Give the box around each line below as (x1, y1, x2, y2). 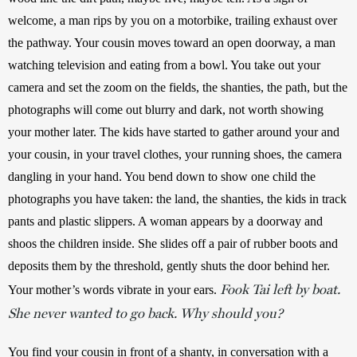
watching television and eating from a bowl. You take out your (8, 57, 320, 72)
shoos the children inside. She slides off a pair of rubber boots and (8, 236, 338, 250)
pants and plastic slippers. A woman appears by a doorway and (8, 214, 323, 228)
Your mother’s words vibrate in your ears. (8, 282, 220, 296)
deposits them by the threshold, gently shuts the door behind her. (8, 258, 330, 273)
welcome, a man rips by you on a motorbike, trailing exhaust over (8, 13, 337, 27)
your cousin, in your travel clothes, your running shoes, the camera (8, 147, 342, 161)
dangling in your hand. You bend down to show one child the (8, 169, 316, 183)
